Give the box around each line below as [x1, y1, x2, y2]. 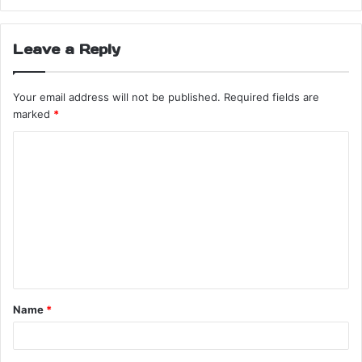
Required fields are [224, 90, 319, 103]
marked [13, 107, 53, 120]
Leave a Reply [13, 40, 120, 58]
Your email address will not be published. [13, 90, 221, 103]
